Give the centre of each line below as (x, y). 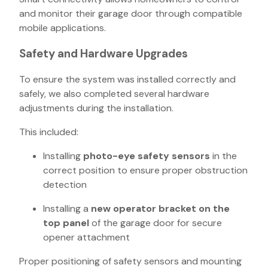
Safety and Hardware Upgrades (103, 54)
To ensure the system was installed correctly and (127, 79)
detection (65, 184)
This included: (49, 132)
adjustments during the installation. (96, 108)
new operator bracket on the (160, 208)
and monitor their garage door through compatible (131, 14)
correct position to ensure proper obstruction (145, 170)
